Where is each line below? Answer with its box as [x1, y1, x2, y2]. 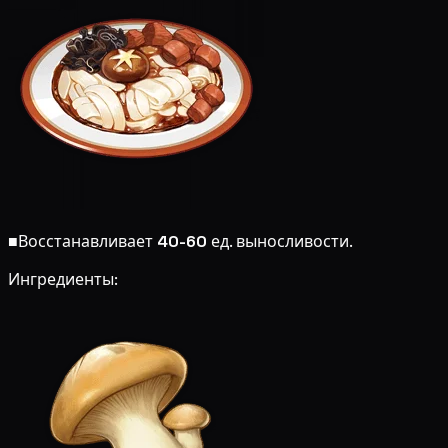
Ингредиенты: [8, 268, 118, 290]
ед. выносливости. [207, 230, 353, 252]
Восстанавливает [18, 230, 157, 252]
